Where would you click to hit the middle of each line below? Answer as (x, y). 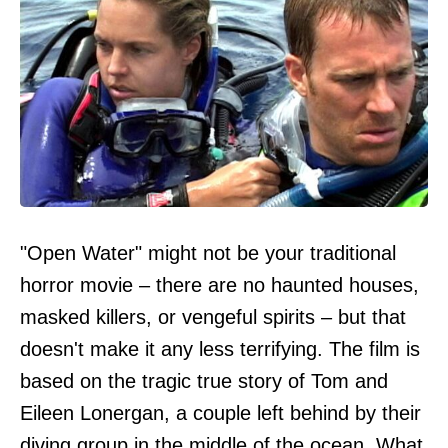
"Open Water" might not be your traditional (208, 253)
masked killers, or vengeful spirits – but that (213, 317)
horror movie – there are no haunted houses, (219, 285)
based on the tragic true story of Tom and (204, 381)
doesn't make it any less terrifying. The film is (220, 349)
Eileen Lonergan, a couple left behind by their (220, 413)
